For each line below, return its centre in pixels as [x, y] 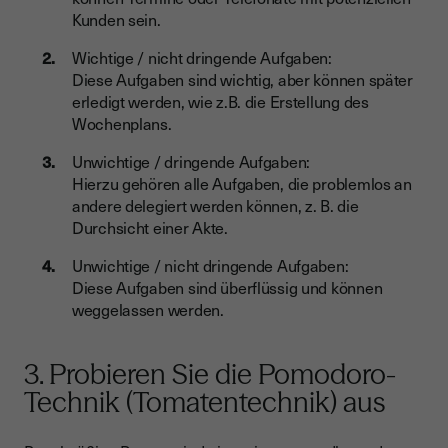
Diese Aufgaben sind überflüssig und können [227, 287]
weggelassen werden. [148, 309]
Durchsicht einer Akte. [150, 227]
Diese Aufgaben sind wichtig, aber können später [242, 79]
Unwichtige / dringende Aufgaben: [191, 161]
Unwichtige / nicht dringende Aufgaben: [210, 265]
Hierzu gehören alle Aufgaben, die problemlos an [242, 183]
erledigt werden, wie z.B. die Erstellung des [220, 101]
